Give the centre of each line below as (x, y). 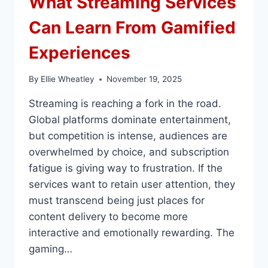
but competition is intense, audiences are (128, 136)
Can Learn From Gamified (132, 27)
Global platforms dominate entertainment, (130, 120)
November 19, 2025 (144, 79)
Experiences (80, 52)
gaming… (51, 249)
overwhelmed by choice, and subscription (129, 152)
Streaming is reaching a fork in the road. (125, 104)
